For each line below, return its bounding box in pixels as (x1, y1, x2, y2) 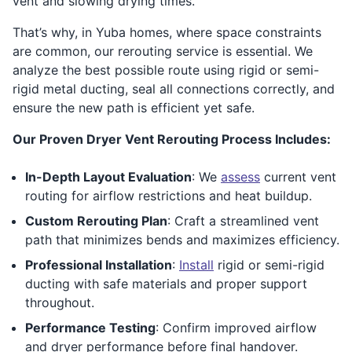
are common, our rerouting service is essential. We (13, 42, 313, 59)
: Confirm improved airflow (156, 319, 317, 335)
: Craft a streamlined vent (167, 212, 319, 229)
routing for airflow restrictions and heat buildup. (25, 187, 312, 203)
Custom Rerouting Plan (25, 212, 167, 229)
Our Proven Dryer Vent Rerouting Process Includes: (13, 130, 331, 147)
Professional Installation (25, 256, 172, 273)
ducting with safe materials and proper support (25, 275, 307, 291)
